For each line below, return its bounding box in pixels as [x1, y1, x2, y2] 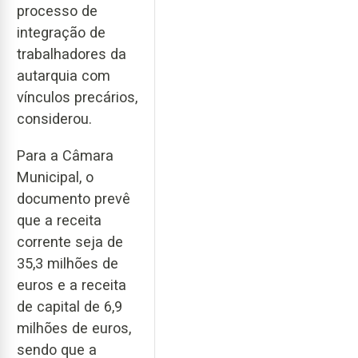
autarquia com [17, 66, 110, 84]
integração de [17, 23, 105, 41]
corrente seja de [17, 233, 123, 251]
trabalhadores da [17, 45, 126, 62]
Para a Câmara [17, 147, 113, 165]
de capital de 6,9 [17, 298, 122, 316]
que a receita [17, 212, 101, 229]
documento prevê [17, 190, 130, 208]
